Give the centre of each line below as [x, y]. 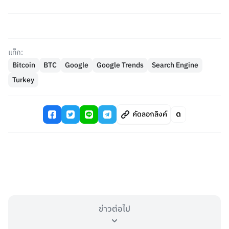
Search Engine [175, 65]
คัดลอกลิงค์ [150, 114]
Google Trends [120, 65]
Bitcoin [24, 65]
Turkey [23, 80]
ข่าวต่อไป [114, 209]
